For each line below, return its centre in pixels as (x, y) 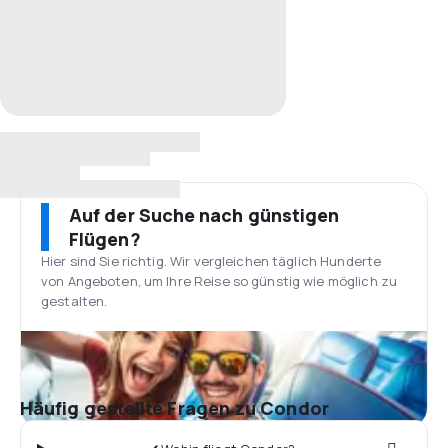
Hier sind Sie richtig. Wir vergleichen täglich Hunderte (211, 261)
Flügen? (105, 239)
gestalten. (74, 301)
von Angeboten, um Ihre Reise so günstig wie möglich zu (219, 281)
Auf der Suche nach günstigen (204, 215)
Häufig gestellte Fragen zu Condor (174, 408)
